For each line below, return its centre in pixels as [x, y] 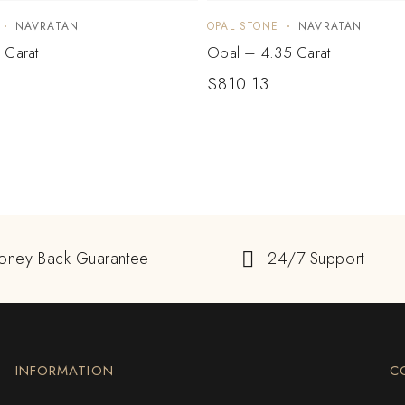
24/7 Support [316, 259]
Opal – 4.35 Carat [269, 53]
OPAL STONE [243, 27]
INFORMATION [64, 371]
